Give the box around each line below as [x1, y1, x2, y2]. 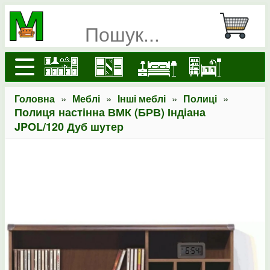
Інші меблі [118, 92, 166, 105]
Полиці [183, 92, 217, 105]
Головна [14, 92, 55, 105]
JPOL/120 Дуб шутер [14, 119, 124, 134]
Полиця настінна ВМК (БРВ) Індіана [14, 104, 206, 120]
